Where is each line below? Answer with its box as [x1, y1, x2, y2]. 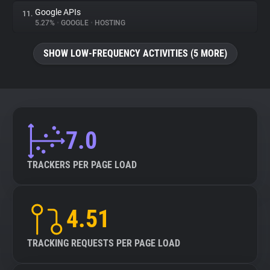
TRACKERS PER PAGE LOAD [27, 159, 137, 171]
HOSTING [93, 19, 125, 27]
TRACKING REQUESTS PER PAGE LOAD [27, 237, 180, 249]
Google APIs [35, 7, 81, 17]
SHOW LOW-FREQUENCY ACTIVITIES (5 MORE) [43, 48, 227, 59]
